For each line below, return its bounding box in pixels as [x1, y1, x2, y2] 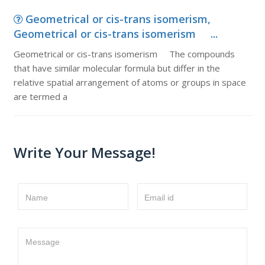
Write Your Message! [13, 143, 156, 162]
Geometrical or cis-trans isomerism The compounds [13, 48, 235, 60]
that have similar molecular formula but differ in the [13, 62, 220, 74]
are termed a [13, 91, 67, 102]
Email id [144, 193, 174, 202]
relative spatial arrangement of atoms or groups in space [13, 76, 246, 88]
